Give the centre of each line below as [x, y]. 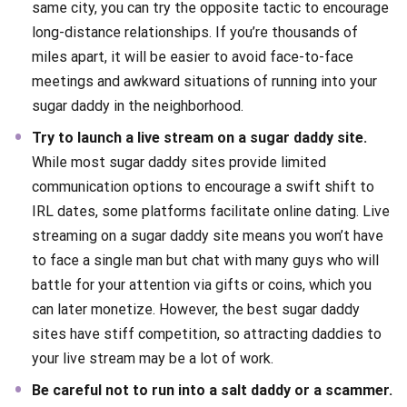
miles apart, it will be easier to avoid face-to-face [193, 57]
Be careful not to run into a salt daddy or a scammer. [212, 391]
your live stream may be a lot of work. [153, 359]
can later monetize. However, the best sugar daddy [196, 310]
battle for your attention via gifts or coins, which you [202, 285]
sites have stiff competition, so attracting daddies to [207, 334]
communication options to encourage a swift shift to [203, 187]
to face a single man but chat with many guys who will [205, 261]
